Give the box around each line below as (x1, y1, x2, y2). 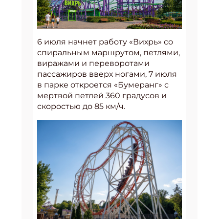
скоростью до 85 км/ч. (37, 101, 125, 111)
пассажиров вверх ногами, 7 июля (37, 69, 177, 79)
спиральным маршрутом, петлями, (37, 47, 180, 57)
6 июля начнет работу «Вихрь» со (37, 37, 173, 46)
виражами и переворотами (37, 58, 150, 68)
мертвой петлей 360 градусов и (37, 90, 167, 100)
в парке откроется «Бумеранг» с (37, 80, 169, 89)
